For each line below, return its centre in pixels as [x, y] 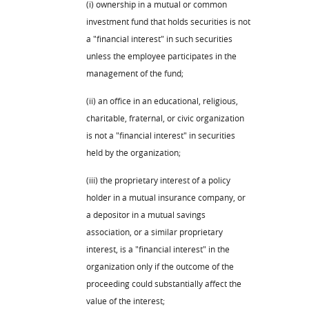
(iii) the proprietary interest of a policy [158, 180]
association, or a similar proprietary [154, 231]
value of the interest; [126, 300]
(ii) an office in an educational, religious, [162, 100]
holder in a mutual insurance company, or [166, 197]
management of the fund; [135, 73]
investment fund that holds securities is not [168, 21]
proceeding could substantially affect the [164, 283]
